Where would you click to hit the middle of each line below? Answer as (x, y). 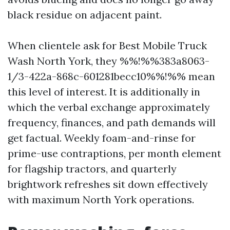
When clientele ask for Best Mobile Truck (107, 45)
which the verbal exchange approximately (109, 107)
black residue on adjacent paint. (85, 15)
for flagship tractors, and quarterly (92, 169)
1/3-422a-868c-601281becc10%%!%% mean (111, 76)
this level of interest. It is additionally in (104, 92)
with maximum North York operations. (101, 199)
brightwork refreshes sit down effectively (108, 184)
